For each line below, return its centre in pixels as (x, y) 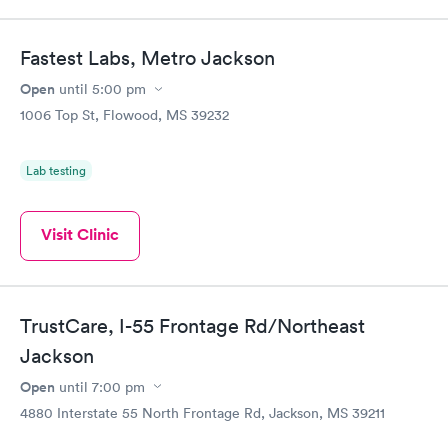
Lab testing (56, 171)
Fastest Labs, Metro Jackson (147, 58)
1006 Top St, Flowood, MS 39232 (124, 115)
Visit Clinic (80, 235)
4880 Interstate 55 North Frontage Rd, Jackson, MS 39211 (202, 412)
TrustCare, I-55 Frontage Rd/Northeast (192, 325)
